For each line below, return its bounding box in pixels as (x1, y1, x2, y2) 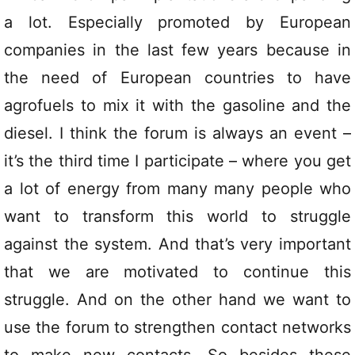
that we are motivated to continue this (4, 262, 351, 282)
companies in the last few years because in (4, 40, 351, 60)
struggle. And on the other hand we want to (4, 290, 351, 310)
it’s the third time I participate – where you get (4, 151, 351, 171)
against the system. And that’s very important (4, 235, 351, 254)
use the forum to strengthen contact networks (4, 318, 351, 338)
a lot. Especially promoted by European (4, 13, 351, 32)
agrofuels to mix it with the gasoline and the (4, 96, 351, 116)
